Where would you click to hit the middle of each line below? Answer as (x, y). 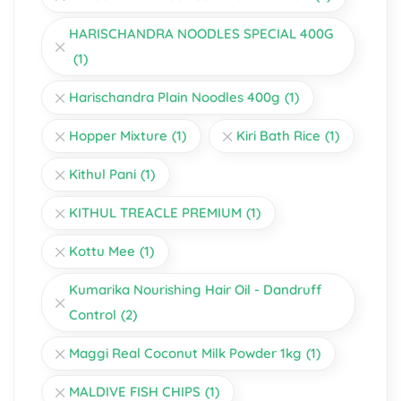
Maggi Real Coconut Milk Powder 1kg (185, 353)
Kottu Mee (102, 251)
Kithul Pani (102, 174)
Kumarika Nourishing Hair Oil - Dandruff (195, 290)
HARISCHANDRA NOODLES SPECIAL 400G (201, 34)
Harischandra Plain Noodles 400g (175, 97)
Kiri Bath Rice (278, 136)
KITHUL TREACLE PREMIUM (155, 213)
